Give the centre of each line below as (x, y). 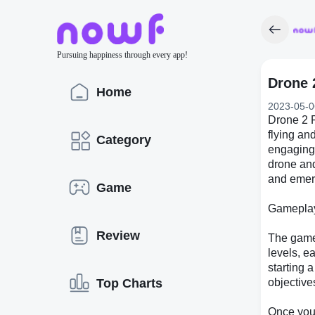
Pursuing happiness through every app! (122, 55)
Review (118, 235)
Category (124, 140)
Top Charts (129, 283)
